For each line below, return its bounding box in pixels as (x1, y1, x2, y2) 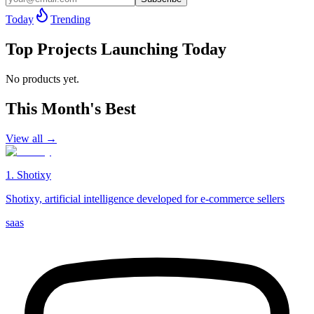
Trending (50, 13, 90, 25)
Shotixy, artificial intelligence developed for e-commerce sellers (6, 192, 285, 205)
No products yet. (6, 72, 79, 85)
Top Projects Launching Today (6, 39, 226, 58)
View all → (6, 132, 57, 144)
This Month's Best (6, 99, 136, 118)
